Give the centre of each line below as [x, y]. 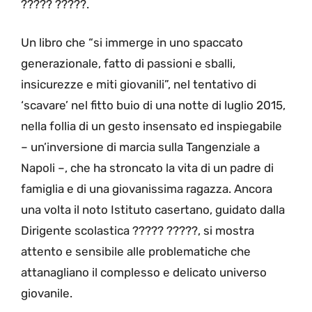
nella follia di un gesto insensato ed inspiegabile [151, 126]
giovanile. [47, 294]
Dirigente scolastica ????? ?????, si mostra [138, 231]
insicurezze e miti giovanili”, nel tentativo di [139, 85]
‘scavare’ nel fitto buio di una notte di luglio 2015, [153, 106]
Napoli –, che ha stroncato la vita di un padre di [147, 168]
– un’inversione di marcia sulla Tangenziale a [140, 147]
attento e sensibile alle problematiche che [136, 252]
